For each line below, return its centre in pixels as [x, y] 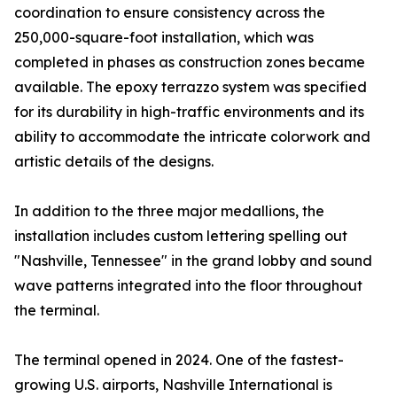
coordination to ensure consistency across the [170, 13]
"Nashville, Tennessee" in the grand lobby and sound [193, 261]
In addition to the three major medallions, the [169, 211]
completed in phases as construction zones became [190, 62]
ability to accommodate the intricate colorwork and [192, 137]
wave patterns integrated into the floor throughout [188, 286]
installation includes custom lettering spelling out [181, 236]
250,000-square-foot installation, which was [164, 38]
